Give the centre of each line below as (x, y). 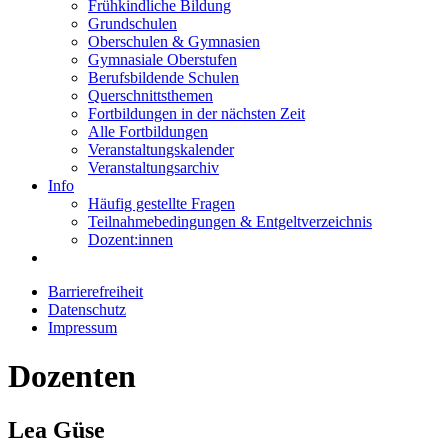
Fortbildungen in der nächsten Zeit (196, 113)
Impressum (82, 327)
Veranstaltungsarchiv (153, 167)
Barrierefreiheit (95, 291)
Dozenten (72, 376)
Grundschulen (132, 23)
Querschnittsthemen (150, 95)
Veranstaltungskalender (161, 149)
